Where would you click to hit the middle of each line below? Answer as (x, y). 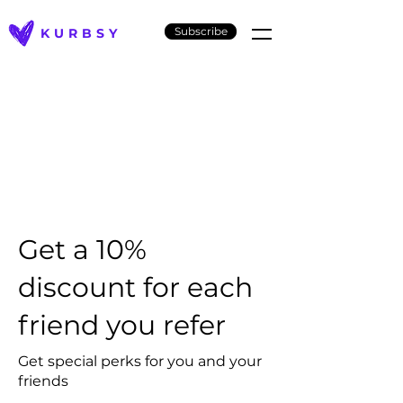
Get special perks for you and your (140, 361)
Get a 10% (82, 250)
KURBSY (81, 33)
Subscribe (201, 31)
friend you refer (122, 325)
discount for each (135, 287)
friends (43, 381)
